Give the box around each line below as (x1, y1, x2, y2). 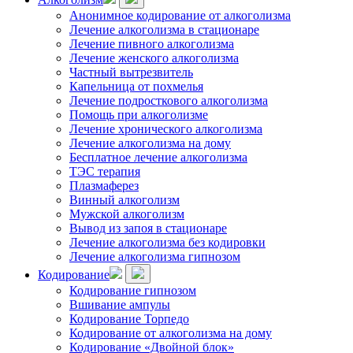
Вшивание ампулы (69, 298, 170, 311)
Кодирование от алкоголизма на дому (69, 326, 272, 340)
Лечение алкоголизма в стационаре (69, 23, 259, 36)
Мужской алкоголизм (69, 207, 184, 221)
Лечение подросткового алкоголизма (69, 94, 268, 107)
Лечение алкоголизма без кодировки (69, 236, 266, 249)
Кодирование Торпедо (69, 312, 189, 325)
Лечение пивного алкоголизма (69, 37, 234, 50)
